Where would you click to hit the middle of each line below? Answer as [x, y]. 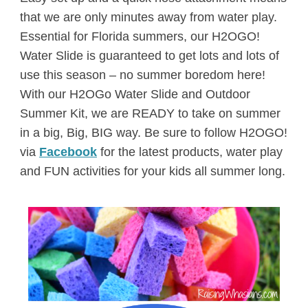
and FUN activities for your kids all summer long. [152, 171]
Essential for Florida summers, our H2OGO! [140, 36]
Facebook [68, 152]
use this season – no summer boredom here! [142, 75]
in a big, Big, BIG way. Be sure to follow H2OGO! [153, 132]
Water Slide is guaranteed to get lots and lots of [149, 55]
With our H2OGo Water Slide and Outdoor [135, 94]
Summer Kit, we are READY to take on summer [150, 113]
